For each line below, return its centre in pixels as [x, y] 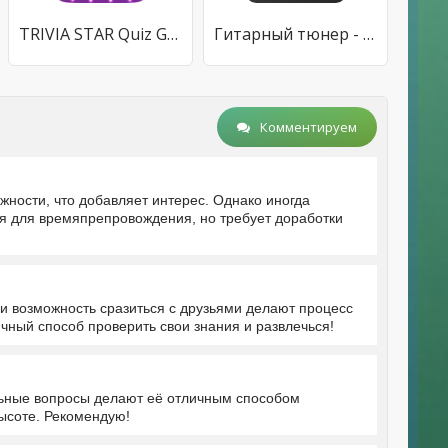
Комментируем [308, 127]
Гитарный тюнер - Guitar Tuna [369, 34]
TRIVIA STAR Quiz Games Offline [173, 34]
